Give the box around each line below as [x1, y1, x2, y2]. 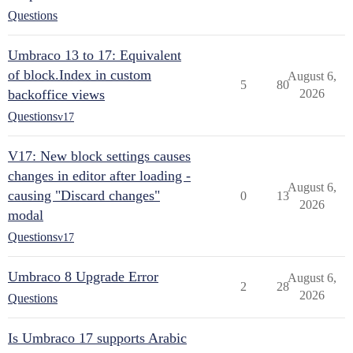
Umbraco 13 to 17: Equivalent [8, 47, 181, 63]
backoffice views [8, 87, 105, 102]
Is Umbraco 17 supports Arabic [8, 330, 187, 346]
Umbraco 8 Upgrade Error [8, 269, 158, 284]
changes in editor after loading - [8, 168, 191, 184]
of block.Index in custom [8, 67, 151, 83]
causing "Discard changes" [8, 188, 160, 203]
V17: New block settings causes [8, 148, 191, 164]
